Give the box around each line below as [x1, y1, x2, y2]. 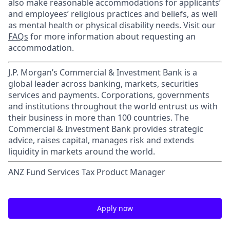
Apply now [97, 203, 133, 213]
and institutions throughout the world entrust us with [8, 101, 218, 112]
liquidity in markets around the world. [8, 146, 155, 157]
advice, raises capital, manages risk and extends [8, 135, 194, 146]
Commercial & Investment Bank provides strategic [8, 123, 203, 135]
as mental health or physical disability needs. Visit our [8, 20, 216, 31]
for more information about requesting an [28, 31, 196, 42]
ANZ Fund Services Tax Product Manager [8, 166, 165, 178]
